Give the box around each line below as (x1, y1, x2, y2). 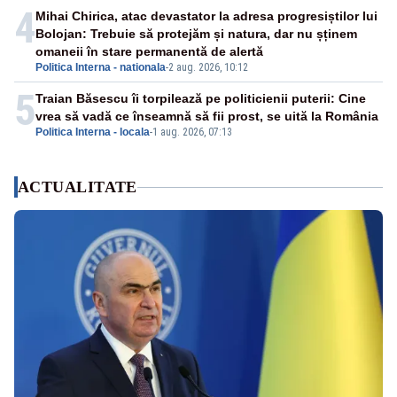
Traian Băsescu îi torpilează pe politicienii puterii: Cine (35, 91, 366, 106)
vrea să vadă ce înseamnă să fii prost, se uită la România (35, 109, 378, 124)
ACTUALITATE (18, 178, 137, 197)
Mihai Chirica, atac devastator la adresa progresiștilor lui (35, 9, 378, 24)
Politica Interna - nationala (35, 61, 166, 74)
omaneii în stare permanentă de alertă (35, 44, 263, 59)
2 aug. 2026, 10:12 (168, 61, 248, 74)
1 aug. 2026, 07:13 (152, 126, 232, 139)
